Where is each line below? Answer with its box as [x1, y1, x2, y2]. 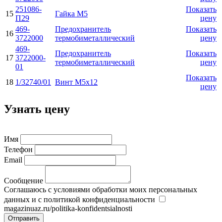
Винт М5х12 [55, 77, 98, 86]
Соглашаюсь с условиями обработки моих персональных [4, 185, 197, 194]
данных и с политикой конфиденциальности [4, 195, 155, 204]
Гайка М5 [55, 9, 88, 18]
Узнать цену [4, 102, 70, 115]
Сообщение [4, 176, 43, 185]
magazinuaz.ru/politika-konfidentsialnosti [4, 204, 132, 213]
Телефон [4, 145, 33, 154]
